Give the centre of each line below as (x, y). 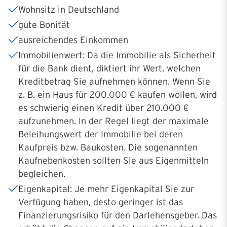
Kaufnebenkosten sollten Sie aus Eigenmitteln (113, 160)
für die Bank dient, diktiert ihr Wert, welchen (109, 68)
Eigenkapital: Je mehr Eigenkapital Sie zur (106, 189)
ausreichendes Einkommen (73, 40)
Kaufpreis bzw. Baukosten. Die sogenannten (108, 147)
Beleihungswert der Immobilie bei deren (101, 134)
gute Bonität (44, 25)
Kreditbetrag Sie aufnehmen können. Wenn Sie (114, 81)
